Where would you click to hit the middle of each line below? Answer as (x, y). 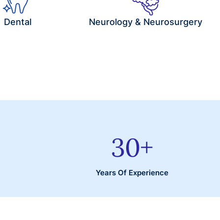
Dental (18, 22)
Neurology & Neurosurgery (145, 22)
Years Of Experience (132, 173)
